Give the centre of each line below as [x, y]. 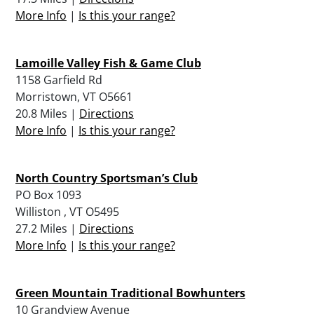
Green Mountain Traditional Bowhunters [130, 293]
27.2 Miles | [47, 228]
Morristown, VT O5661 [74, 96]
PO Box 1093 [48, 194]
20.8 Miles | [47, 113]
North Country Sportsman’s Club [107, 178]
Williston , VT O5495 [67, 211]
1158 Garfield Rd [59, 80]
